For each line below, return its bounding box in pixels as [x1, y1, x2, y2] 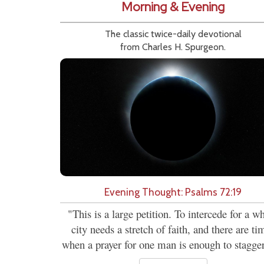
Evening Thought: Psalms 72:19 [104, 186, 242, 199]
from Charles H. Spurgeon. [120, 41, 226, 53]
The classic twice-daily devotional [104, 28, 242, 40]
